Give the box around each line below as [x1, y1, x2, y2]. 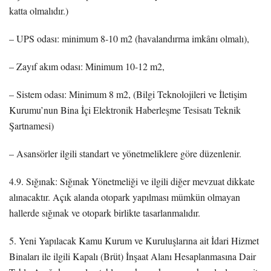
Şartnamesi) [9, 119, 54, 132]
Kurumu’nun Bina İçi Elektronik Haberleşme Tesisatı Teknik [9, 103, 241, 116]
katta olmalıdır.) [9, 4, 68, 17]
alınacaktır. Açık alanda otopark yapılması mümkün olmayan [9, 190, 240, 203]
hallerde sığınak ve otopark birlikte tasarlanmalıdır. [9, 206, 200, 219]
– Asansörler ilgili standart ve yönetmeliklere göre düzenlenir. [9, 146, 241, 160]
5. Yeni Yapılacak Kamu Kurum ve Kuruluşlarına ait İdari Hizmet [9, 233, 259, 247]
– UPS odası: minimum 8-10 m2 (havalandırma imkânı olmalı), [9, 31, 249, 45]
